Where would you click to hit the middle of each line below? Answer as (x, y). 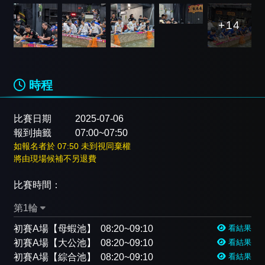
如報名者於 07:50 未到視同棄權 (72, 146)
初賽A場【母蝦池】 (55, 228)
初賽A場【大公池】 (55, 243)
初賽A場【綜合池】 (55, 257)
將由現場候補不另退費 (55, 158)
